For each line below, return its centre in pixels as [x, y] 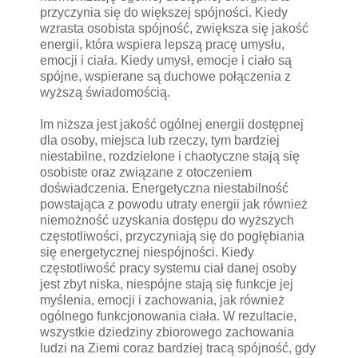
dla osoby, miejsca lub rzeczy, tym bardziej [160, 140]
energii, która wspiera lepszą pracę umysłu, [162, 44]
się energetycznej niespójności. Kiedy [147, 252]
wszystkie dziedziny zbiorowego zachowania [167, 332]
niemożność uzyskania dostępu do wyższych [167, 220]
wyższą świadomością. [105, 92]
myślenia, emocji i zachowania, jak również [162, 300]
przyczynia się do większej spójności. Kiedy [164, 12]
